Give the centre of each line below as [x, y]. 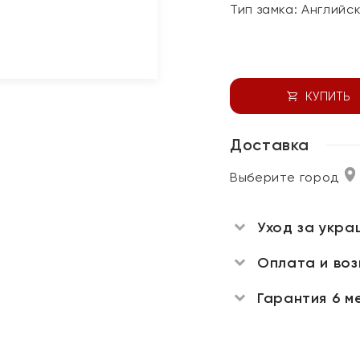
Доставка [270, 145]
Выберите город [284, 177]
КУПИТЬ [327, 96]
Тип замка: [266, 9]
